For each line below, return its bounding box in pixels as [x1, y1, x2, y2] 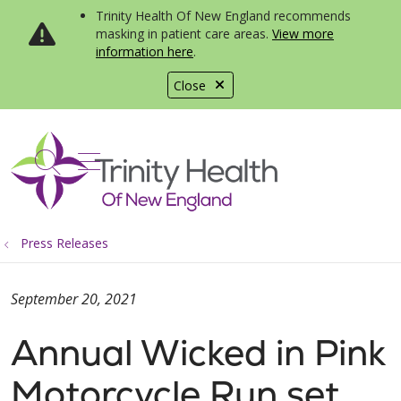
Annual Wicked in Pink [11, 329, 386, 376]
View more [272, 25, 334, 42]
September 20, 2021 [11, 289, 137, 309]
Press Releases [21, 235, 108, 252]
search [46, 153, 125, 189]
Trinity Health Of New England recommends [96, 7, 351, 24]
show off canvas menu [77, 141, 341, 176]
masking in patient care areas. [96, 25, 272, 42]
